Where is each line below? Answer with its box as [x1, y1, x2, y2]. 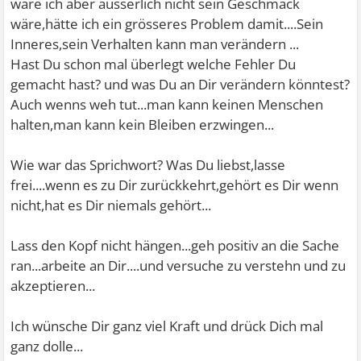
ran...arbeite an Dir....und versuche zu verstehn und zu [10, 256, 346, 275]
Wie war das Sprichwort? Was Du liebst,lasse [10, 156, 286, 174]
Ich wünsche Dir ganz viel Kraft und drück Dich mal [10, 317, 324, 335]
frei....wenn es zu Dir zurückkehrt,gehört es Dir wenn [10, 176, 339, 194]
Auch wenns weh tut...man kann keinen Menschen [10, 95, 324, 114]
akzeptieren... [10, 276, 96, 295]
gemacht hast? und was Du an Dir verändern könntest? [10, 75, 351, 93]
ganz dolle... [10, 337, 84, 355]
